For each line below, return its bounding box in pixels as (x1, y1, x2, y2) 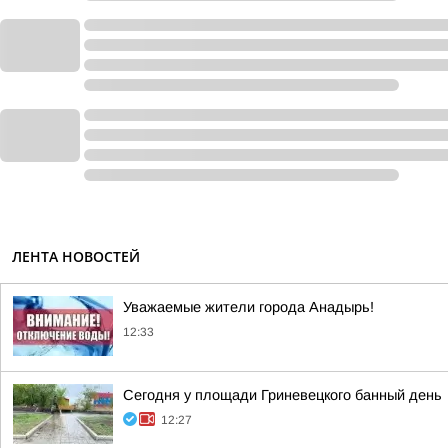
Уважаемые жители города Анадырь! (123, 299, 374, 315)
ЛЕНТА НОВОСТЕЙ (12, 247, 140, 266)
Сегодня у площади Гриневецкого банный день (123, 387, 442, 403)
